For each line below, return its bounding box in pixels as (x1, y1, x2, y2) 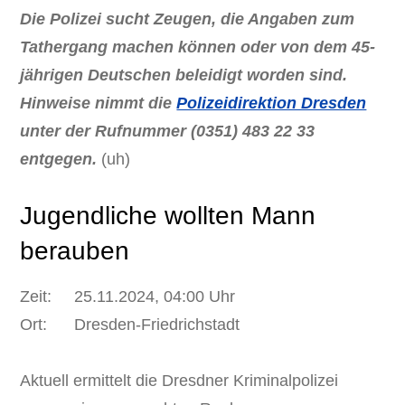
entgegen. (20, 149, 98, 168)
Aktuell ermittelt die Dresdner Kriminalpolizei (20, 371, 339, 390)
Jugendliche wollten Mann (20, 201, 316, 230)
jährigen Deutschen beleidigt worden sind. (20, 65, 348, 84)
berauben (20, 236, 130, 265)
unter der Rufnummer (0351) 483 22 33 (20, 121, 316, 140)
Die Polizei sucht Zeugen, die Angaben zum (20, 9, 355, 28)
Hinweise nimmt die (20, 93, 177, 112)
